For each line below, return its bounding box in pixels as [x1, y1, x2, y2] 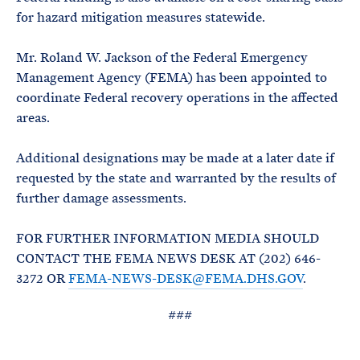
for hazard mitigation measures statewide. [16, 9, 265, 26]
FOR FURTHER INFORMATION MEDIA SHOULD [16, 230, 319, 247]
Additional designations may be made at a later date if [16, 149, 334, 166]
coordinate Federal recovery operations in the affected [16, 89, 338, 106]
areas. [16, 109, 53, 126]
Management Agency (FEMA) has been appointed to [16, 69, 327, 86]
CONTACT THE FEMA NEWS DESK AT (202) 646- [16, 250, 321, 267]
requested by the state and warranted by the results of [16, 170, 336, 186]
